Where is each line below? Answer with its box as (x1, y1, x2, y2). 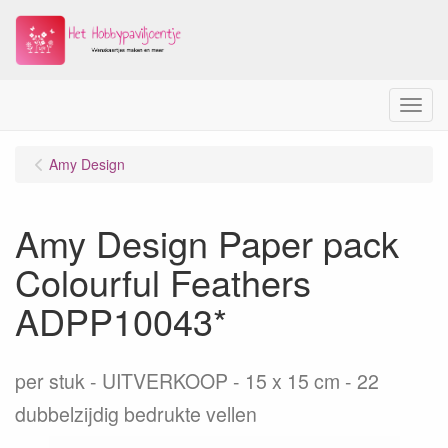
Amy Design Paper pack (15, 217, 399, 268)
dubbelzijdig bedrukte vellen (15, 400, 257, 428)
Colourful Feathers (15, 256, 311, 307)
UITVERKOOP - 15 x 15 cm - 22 (102, 367, 379, 395)
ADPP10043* (15, 295, 227, 346)
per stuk (15, 367, 85, 395)
